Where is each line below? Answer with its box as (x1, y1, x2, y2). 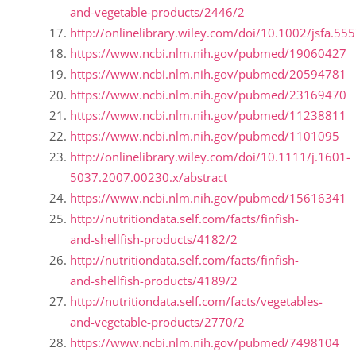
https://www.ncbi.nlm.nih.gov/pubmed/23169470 (70, 87, 346, 103)
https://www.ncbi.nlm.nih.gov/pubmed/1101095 (70, 128, 339, 145)
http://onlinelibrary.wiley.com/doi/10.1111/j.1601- (70, 149, 350, 165)
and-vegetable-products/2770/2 (70, 314, 245, 331)
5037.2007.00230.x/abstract (70, 169, 227, 186)
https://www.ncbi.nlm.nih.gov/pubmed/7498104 (70, 335, 339, 351)
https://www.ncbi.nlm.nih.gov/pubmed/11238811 (70, 107, 346, 124)
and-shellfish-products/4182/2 (70, 231, 238, 248)
